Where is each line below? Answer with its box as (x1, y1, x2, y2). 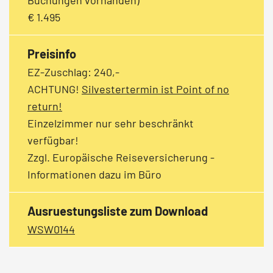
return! (27, 99, 62, 113)
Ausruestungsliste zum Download (27, 203, 208, 218)
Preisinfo (27, 46, 76, 61)
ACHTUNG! (27, 82, 82, 96)
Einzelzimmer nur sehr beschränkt (27, 116, 194, 130)
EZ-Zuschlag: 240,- (27, 65, 119, 79)
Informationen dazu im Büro (27, 167, 161, 181)
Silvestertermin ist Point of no (82, 82, 229, 96)
